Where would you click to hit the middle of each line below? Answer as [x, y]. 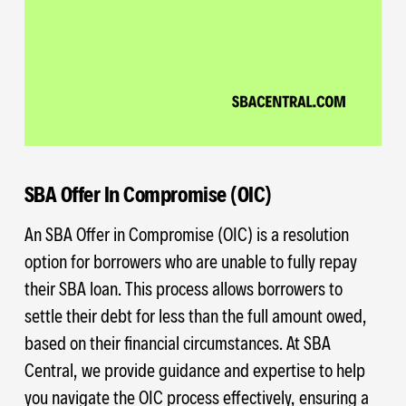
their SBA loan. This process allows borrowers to [183, 288]
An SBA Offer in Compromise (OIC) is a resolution [186, 233]
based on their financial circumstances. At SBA [177, 342]
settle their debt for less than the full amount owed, [195, 315]
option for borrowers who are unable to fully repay [190, 261]
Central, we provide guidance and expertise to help [194, 369]
